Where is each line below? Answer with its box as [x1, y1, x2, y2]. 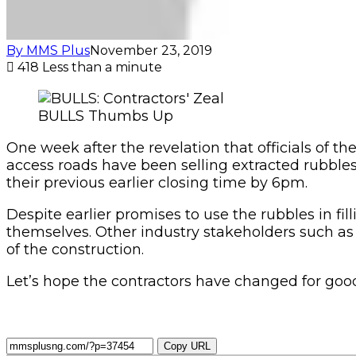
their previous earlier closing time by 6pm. [6, 173, 308, 192]
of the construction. [6, 240, 144, 258]
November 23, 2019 [90, 42, 212, 58]
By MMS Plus [6, 42, 90, 58]
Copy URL [164, 339, 211, 352]
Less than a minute [42, 59, 162, 75]
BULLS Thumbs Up [38, 106, 173, 125]
